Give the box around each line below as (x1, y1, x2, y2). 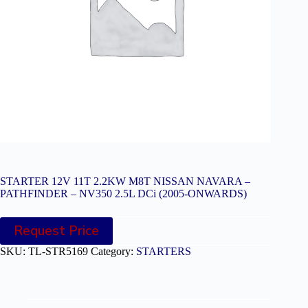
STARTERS (136, 245, 191, 257)
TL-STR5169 (28, 245, 88, 257)
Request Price (14, 221, 99, 240)
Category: (91, 245, 136, 257)
